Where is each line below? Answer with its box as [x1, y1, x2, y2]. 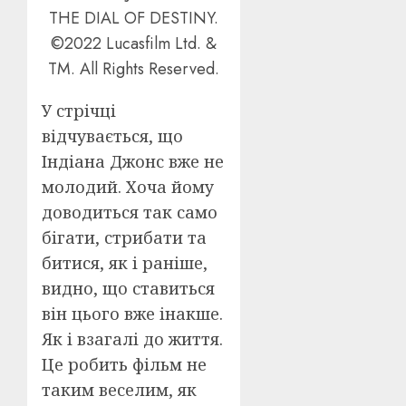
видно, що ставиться [42, 277, 215, 300]
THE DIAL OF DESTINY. [49, 6, 219, 31]
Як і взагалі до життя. [42, 328, 223, 351]
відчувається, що [42, 125, 183, 148]
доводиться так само [42, 201, 217, 224]
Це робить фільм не [42, 353, 207, 376]
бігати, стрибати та [42, 227, 207, 249]
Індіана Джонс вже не [42, 150, 224, 173]
